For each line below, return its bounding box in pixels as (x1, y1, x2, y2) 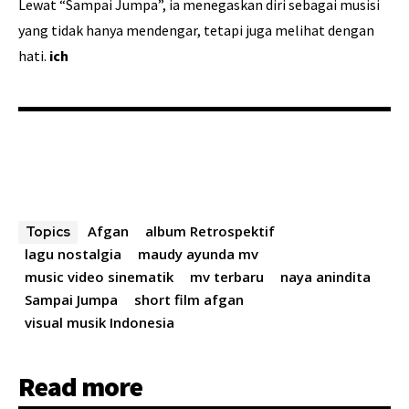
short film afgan (134, 290, 244, 309)
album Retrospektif (145, 222, 275, 241)
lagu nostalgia (25, 245, 121, 264)
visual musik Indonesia (25, 313, 174, 332)
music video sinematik (25, 267, 173, 287)
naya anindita (280, 267, 371, 287)
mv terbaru (190, 267, 264, 287)
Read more (18, 369, 142, 404)
